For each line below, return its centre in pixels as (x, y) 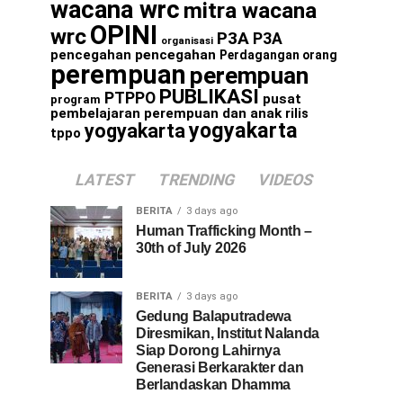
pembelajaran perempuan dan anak (166, 113)
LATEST (105, 180)
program (76, 99)
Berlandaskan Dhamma (213, 385)
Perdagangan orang (278, 55)
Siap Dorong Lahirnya (208, 350)
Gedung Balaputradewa (214, 316)
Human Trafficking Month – (224, 231)
